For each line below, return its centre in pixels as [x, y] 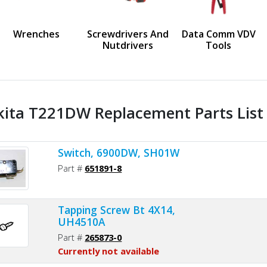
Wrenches [37, 34]
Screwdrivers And [128, 34]
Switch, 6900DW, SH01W [119, 152]
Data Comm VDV [218, 34]
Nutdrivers [128, 45]
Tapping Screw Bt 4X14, [117, 209]
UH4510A [82, 221]
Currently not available [109, 251]
